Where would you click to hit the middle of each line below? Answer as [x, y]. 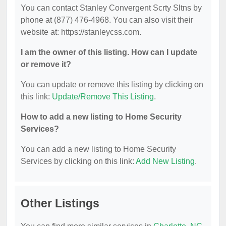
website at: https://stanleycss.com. [81, 32]
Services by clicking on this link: [78, 161]
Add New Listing [165, 161]
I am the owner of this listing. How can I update [109, 52]
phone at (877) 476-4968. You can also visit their [107, 20]
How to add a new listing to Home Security [101, 117]
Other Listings [60, 203]
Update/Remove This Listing [103, 97]
